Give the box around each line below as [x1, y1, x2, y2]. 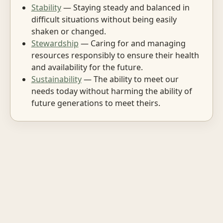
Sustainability [31, 73, 82, 85]
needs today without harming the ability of [31, 85, 192, 97]
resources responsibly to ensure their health [31, 49, 199, 61]
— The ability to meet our [81, 73, 179, 85]
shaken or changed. [31, 25, 106, 37]
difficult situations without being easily [31, 13, 177, 25]
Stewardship [31, 37, 79, 49]
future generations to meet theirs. [31, 97, 160, 109]
